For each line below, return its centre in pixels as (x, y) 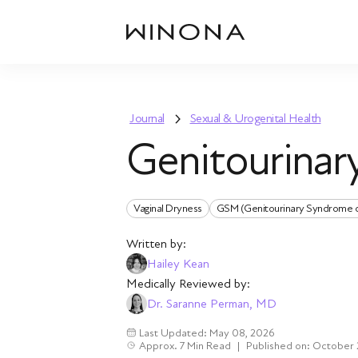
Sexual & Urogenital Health (255, 118)
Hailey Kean (178, 263)
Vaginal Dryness (168, 208)
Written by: (156, 244)
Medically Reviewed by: (188, 284)
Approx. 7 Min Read (185, 346)
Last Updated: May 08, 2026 (207, 333)
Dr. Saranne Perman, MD (212, 303)
